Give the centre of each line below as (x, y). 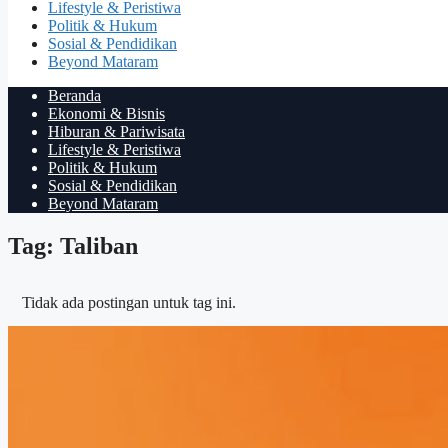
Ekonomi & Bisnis (106, 114)
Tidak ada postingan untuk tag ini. (129, 302)
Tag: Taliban (73, 245)
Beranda (74, 96)
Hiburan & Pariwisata (116, 132)
